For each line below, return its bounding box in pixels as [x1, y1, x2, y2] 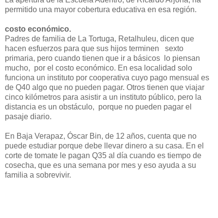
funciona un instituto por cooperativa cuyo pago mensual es [5, 73, 209, 82]
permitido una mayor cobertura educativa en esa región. [5, 5, 197, 14]
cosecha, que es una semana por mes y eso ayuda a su [5, 161, 196, 169]
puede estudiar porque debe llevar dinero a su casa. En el [5, 141, 204, 150]
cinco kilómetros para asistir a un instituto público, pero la [5, 92, 201, 101]
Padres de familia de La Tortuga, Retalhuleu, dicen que [5, 34, 194, 43]
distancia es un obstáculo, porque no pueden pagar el [5, 102, 192, 111]
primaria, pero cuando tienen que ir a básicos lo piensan [5, 54, 200, 62]
